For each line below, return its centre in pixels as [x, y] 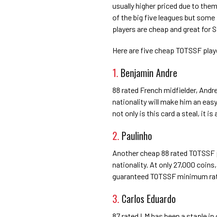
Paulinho [137, 135]
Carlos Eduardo [149, 198]
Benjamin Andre [149, 72]
